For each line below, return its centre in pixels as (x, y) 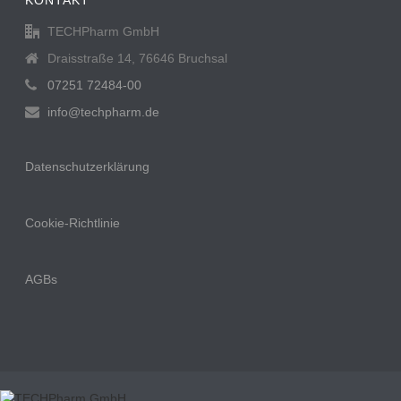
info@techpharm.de (104, 111)
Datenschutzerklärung (88, 166)
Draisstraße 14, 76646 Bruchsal (138, 58)
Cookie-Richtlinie (73, 222)
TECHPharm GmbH (104, 31)
